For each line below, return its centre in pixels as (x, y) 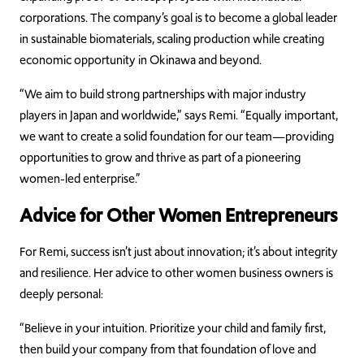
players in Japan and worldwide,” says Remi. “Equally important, (179, 116)
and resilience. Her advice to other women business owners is (176, 273)
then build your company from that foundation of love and (168, 350)
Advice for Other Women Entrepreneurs (178, 216)
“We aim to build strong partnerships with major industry (163, 95)
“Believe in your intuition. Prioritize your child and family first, (173, 329)
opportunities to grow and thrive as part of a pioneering (160, 158)
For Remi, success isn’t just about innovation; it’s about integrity (179, 252)
